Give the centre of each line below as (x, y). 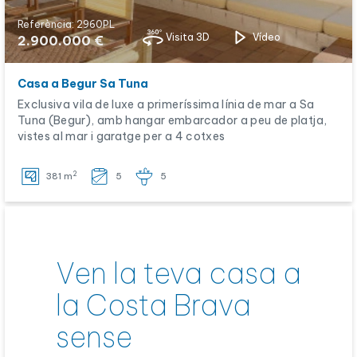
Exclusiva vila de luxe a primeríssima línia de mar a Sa (166, 104)
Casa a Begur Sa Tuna (83, 84)
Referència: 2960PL (66, 24)
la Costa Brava (153, 305)
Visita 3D (188, 37)
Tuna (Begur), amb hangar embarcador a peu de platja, (173, 120)
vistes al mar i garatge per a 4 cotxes (122, 136)
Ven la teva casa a (178, 273)
